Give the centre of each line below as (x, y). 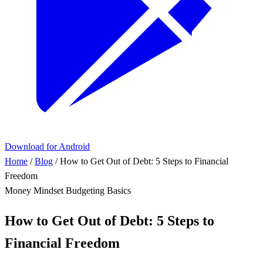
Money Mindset (35, 190)
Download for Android (47, 146)
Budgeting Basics (98, 190)
